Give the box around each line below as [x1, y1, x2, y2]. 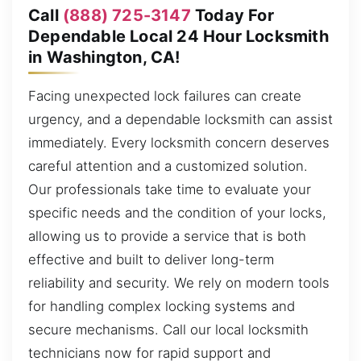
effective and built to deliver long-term [28, 251, 274, 268]
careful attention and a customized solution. [28, 157, 308, 174]
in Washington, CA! [28, 47, 180, 67]
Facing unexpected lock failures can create [28, 87, 301, 104]
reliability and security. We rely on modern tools [28, 274, 330, 291]
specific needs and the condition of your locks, [28, 204, 326, 221]
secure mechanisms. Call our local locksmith [28, 321, 309, 338]
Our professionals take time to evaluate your [28, 180, 311, 197]
